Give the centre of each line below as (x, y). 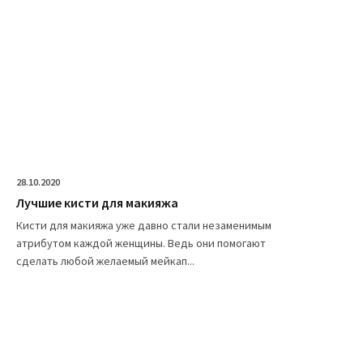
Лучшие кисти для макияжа (97, 203)
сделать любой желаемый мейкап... (105, 261)
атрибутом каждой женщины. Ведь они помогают (141, 243)
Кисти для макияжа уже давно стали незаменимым (144, 226)
